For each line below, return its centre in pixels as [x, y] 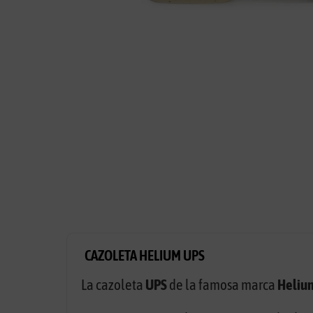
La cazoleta [113, 285]
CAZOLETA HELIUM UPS [144, 256]
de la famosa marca [222, 285]
